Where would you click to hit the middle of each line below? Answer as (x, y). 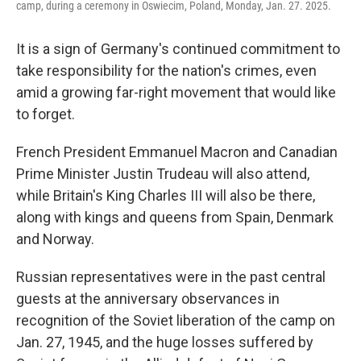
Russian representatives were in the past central (171, 277)
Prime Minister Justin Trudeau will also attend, (163, 174)
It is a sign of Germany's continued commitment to (178, 49)
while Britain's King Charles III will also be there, (166, 195)
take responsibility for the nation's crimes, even (166, 71)
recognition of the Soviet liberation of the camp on (176, 320)
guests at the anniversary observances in (148, 299)
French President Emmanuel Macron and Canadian (177, 152)
